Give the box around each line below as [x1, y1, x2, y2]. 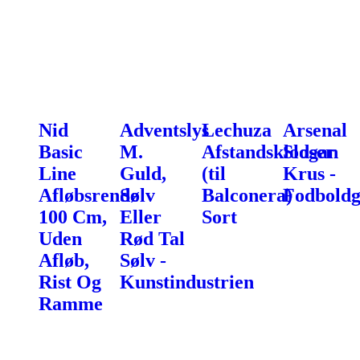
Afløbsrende [39, 184, 139, 206]
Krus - [282, 162, 336, 184]
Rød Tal [120, 227, 186, 249]
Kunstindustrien [120, 271, 255, 292]
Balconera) [201, 184, 292, 206]
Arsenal [282, 119, 347, 141]
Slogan [282, 141, 338, 162]
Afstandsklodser [201, 141, 334, 162]
